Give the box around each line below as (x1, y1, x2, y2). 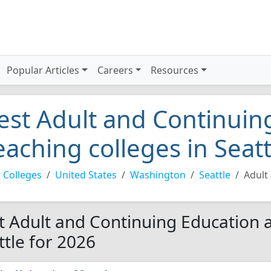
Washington (130, 168, 186, 181)
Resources (151, 64, 199, 77)
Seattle (199, 168, 230, 181)
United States (55, 168, 117, 181)
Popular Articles (7, 64, 80, 77)
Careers (97, 64, 133, 77)
